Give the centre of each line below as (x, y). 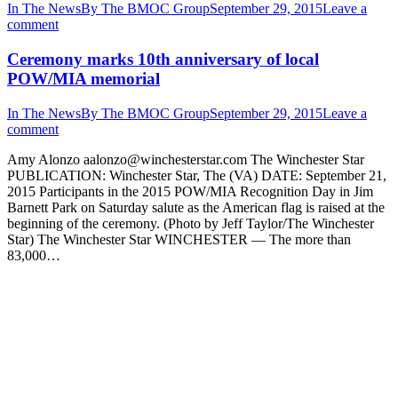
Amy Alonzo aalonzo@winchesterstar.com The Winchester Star (189, 159)
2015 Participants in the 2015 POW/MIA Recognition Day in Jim (190, 191)
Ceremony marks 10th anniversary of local (163, 59)
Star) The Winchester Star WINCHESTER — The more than (179, 239)
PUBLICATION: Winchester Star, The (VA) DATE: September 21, (197, 175)
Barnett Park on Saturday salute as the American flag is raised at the (196, 207)
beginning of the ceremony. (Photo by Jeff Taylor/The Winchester (191, 223)
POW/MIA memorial (84, 78)
